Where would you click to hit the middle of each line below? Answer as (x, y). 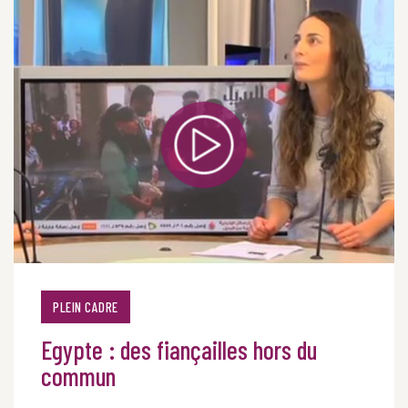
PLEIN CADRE (86, 307)
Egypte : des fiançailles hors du (179, 350)
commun (78, 376)
